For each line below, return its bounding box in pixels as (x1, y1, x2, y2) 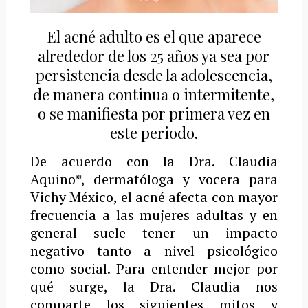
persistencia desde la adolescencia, (35, 65, 272, 86)
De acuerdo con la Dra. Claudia (30, 152, 278, 171)
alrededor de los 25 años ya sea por (38, 45, 270, 67)
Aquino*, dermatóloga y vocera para (30, 170, 278, 189)
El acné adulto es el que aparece (46, 26, 261, 47)
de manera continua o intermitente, (33, 84, 275, 105)
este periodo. (109, 122, 198, 144)
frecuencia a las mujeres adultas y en (30, 206, 278, 225)
